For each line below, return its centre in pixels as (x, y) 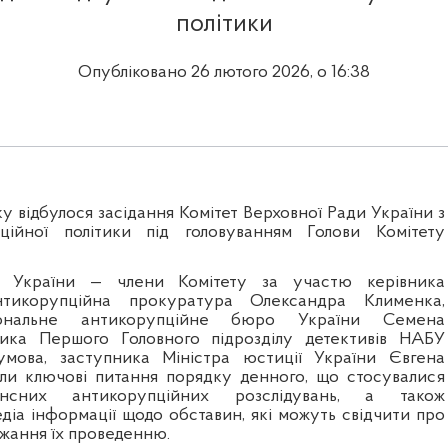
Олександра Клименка (346, 302)
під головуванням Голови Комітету (287, 233)
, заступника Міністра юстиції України (216, 359)
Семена (413, 321)
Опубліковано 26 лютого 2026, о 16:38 (224, 73)
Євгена (416, 359)
